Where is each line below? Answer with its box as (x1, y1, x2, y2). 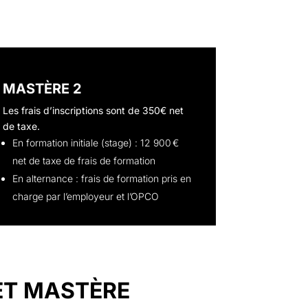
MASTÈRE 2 (3, 80, 82, 97)
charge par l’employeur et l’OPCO (12, 190, 159, 202)
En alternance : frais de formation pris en (12, 173, 192, 184)
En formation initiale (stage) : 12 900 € (12, 137, 179, 148)
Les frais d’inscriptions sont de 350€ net (3, 104, 184, 116)
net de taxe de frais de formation (12, 155, 156, 166)
